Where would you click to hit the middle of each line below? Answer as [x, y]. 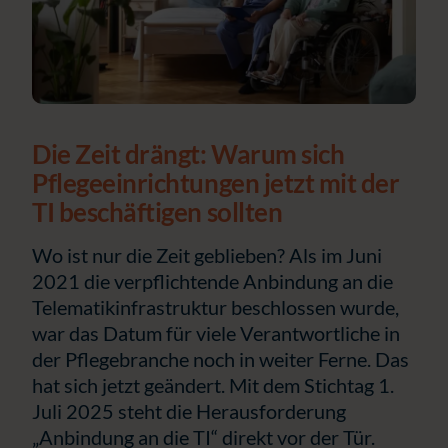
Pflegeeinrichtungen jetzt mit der [216, 182]
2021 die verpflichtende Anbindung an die [212, 280]
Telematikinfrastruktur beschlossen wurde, [215, 306]
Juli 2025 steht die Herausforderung [189, 410]
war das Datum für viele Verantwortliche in [216, 332]
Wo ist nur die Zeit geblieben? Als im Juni [207, 254]
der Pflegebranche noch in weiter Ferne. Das [220, 358]
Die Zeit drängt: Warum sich [188, 153]
